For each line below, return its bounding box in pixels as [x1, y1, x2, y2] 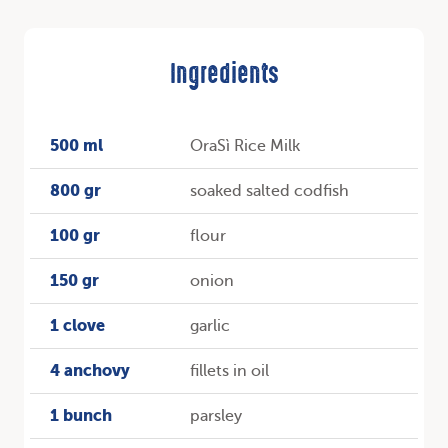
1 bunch [50, 406, 112, 426]
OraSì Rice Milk [189, 137, 300, 156]
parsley [189, 407, 242, 426]
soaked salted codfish [189, 182, 349, 201]
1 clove [50, 316, 105, 336]
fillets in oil [189, 362, 269, 381]
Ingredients [169, 64, 279, 89]
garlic [189, 317, 230, 336]
